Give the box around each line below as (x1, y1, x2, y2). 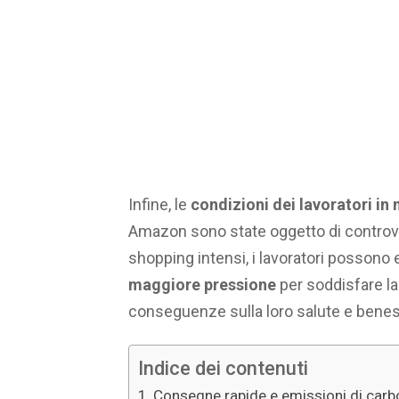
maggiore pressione (128, 274, 276, 294)
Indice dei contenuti (138, 357, 308, 380)
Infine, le (128, 194, 191, 214)
